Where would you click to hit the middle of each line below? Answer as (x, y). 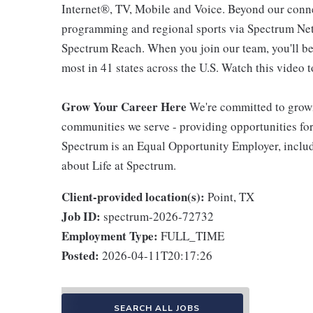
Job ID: (81, 216)
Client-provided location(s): (133, 197)
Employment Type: (110, 236)
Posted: (80, 255)
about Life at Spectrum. (119, 165)
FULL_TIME (192, 236)
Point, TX (231, 197)
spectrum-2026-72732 (159, 216)
